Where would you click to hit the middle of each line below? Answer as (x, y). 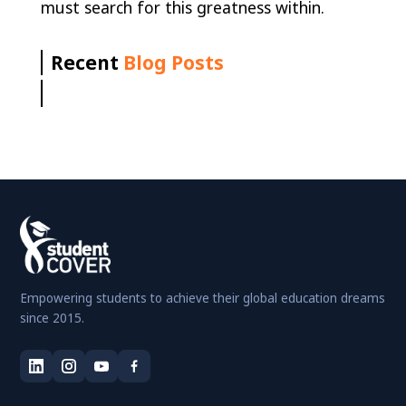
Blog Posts (174, 63)
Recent (87, 63)
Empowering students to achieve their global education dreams (203, 298)
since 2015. (53, 318)
